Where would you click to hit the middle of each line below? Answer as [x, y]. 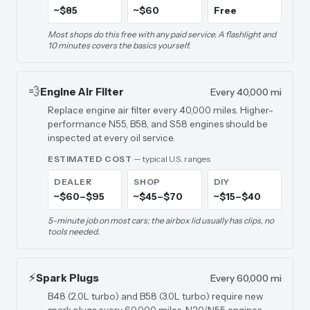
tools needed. [74, 231]
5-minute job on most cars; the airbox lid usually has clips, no [161, 220]
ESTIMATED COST [90, 159]
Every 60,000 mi [246, 278]
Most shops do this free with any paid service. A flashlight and [162, 34]
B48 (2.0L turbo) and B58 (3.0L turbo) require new [155, 296]
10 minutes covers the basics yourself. [119, 45]
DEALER [73, 182]
